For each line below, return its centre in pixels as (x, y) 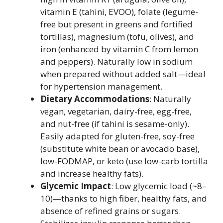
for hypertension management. (101, 86)
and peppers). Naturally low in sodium (116, 61)
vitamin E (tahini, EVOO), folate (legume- (119, 12)
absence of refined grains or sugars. (111, 211)
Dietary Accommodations (95, 99)
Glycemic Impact (76, 186)
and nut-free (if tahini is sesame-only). (115, 124)
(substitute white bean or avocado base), (120, 149)
